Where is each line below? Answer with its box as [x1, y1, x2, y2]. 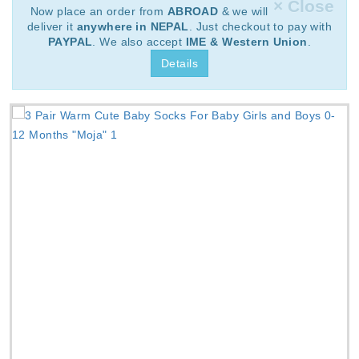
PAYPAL [47, 34, 93, 48]
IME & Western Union [185, 34, 308, 48]
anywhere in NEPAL [76, 19, 189, 33]
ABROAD [167, 4, 219, 18]
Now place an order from [30, 4, 167, 18]
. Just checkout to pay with [188, 19, 333, 33]
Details [161, 56, 198, 70]
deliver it [26, 19, 77, 33]
